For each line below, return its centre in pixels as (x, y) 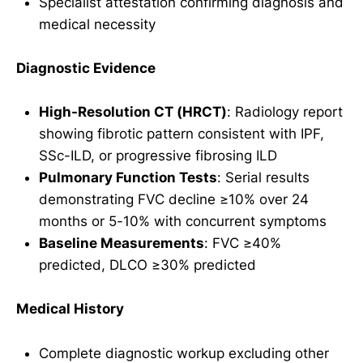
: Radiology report (285, 112)
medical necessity (97, 24)
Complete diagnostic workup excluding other (184, 353)
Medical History (70, 309)
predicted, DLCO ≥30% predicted (147, 265)
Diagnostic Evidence (86, 68)
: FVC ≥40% (243, 243)
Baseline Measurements (122, 243)
